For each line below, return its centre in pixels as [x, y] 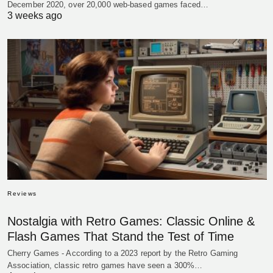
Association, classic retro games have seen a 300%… [105, 266]
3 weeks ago [35, 15]
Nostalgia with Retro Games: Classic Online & [131, 222]
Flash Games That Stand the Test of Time [121, 237]
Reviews [22, 194]
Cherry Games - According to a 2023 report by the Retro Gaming [123, 253]
